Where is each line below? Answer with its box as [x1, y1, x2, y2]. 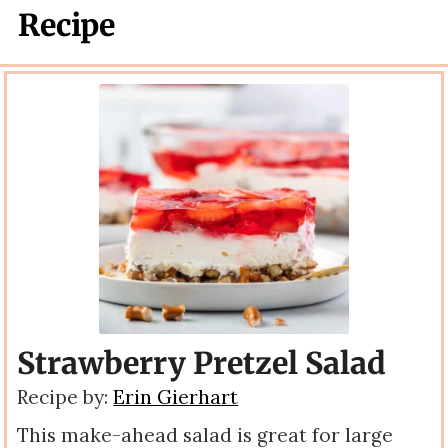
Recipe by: [17, 385, 114, 410]
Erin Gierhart [113, 385, 239, 410]
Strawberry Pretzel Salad [17, 344, 387, 383]
